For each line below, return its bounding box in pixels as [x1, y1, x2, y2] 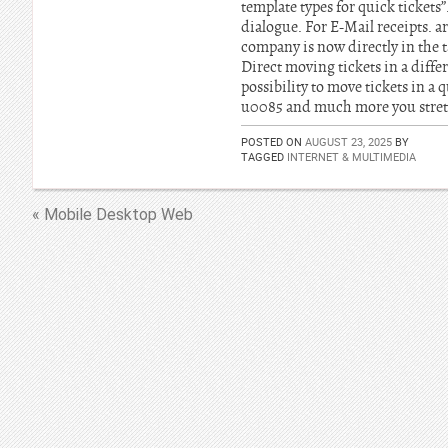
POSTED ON [241, 134, 305, 149]
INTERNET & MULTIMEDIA [287, 149, 416, 164]
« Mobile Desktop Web [32, 205, 193, 224]
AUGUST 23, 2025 [305, 134, 392, 149]
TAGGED [241, 149, 287, 164]
